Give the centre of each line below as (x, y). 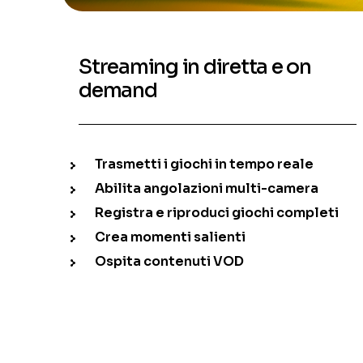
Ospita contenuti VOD (170, 262)
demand (118, 91)
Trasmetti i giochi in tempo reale (205, 164)
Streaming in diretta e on (195, 67)
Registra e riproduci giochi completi (217, 213)
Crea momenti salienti (171, 237)
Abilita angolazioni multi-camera (207, 189)
